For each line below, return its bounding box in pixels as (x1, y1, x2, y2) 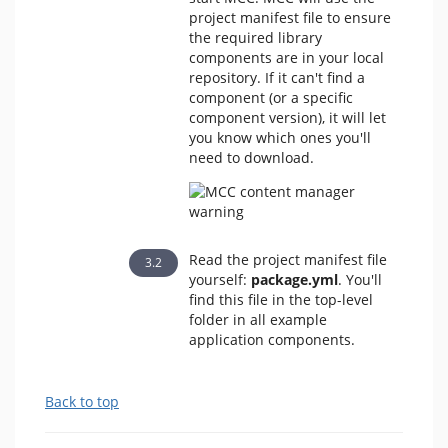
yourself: (188, 270, 251, 289)
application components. (188, 330, 355, 349)
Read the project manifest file (188, 250, 387, 269)
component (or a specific (188, 88, 353, 107)
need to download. (188, 148, 314, 167)
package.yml (250, 270, 338, 289)
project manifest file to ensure (188, 8, 391, 27)
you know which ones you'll (188, 128, 371, 147)
